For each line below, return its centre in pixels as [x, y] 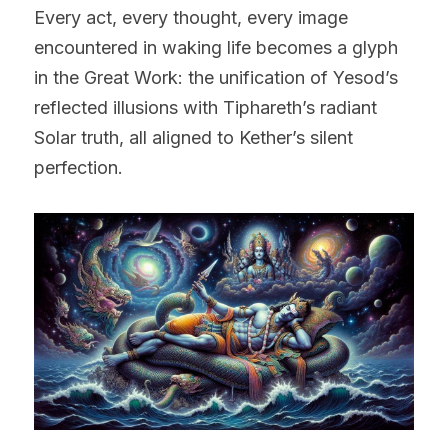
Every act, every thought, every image [191, 17]
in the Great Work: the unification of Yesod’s [216, 77]
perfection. [78, 167]
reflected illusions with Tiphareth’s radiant [205, 107]
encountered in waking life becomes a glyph [216, 47]
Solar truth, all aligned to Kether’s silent [193, 137]
